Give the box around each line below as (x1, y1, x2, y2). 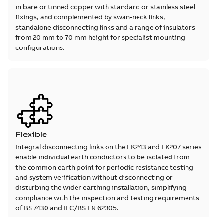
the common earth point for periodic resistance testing (15, 163, 193, 171)
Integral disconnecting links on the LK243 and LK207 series (15, 142, 201, 151)
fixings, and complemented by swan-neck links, (15, 13, 165, 21)
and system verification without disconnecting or (15, 173, 173, 182)
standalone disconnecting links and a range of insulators (15, 23, 195, 31)
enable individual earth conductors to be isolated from (15, 153, 190, 161)
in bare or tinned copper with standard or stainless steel (15, 2, 195, 11)
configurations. (15, 43, 65, 52)
